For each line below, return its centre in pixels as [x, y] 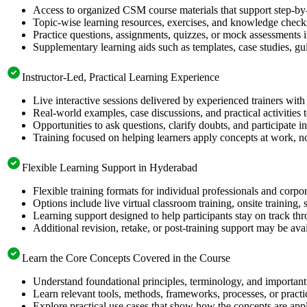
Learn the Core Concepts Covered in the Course [126, 258]
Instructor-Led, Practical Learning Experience [121, 77]
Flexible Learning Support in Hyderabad [110, 167]
